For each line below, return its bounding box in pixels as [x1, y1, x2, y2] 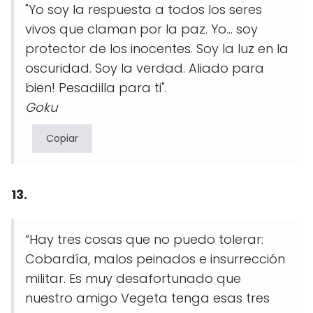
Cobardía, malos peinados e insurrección [25, 250, 285, 268]
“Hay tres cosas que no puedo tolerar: [25, 231, 263, 249]
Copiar [46, 131, 78, 146]
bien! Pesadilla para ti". [25, 79, 167, 97]
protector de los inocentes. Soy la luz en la [25, 40, 289, 58]
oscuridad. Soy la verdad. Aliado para [25, 59, 264, 78]
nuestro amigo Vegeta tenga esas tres [25, 289, 270, 307]
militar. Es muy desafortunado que [25, 270, 241, 288]
